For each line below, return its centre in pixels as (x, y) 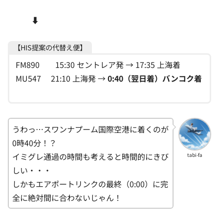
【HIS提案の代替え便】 (50, 47)
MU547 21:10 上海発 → (61, 78)
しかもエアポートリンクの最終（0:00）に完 (90, 184)
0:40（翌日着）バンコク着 (154, 78)
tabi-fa (195, 154)
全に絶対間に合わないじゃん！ (67, 198)
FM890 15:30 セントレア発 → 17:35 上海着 (98, 65)
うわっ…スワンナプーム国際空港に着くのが (90, 129)
